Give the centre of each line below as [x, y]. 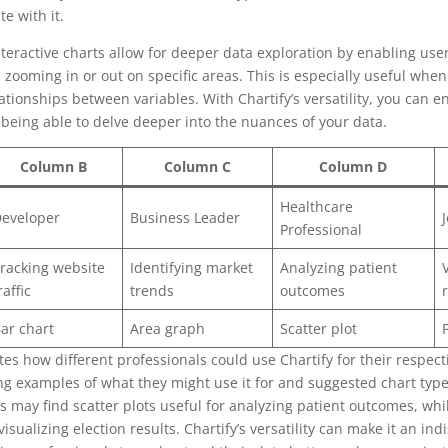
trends [151, 290]
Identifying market [191, 267]
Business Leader [184, 217]
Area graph [167, 328]
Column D [353, 166]
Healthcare [316, 206]
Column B [53, 166]
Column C [197, 166]
